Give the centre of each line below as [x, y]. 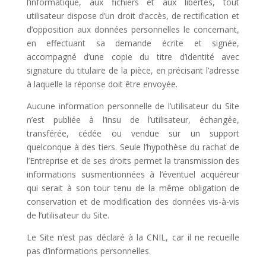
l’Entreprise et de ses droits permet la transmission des [133, 161]
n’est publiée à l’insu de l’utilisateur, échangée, [133, 120]
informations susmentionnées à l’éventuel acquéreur [133, 174]
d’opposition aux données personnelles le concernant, [133, 29]
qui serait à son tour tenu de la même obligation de [133, 188]
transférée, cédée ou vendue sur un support [133, 133]
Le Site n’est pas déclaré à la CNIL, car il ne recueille [133, 237]
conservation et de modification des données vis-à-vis [133, 202]
